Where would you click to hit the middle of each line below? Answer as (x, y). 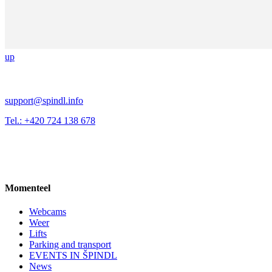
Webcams (48, 212)
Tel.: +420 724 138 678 (50, 120)
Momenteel (28, 188)
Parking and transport (70, 245)
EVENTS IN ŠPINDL (73, 256)
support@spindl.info (44, 100)
